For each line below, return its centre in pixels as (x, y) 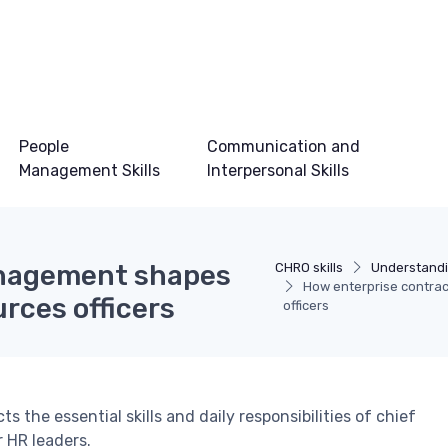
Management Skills (89, 170)
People (43, 146)
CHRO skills (309, 267)
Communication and (283, 146)
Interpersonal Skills (277, 170)
